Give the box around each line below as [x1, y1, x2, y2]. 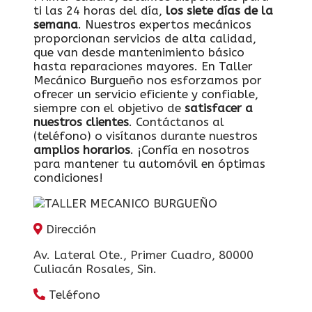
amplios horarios [33, 142, 130, 157]
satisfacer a [185, 100, 253, 115]
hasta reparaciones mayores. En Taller [33, 58, 253, 73]
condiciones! [33, 170, 103, 185]
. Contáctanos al [129, 114, 224, 129]
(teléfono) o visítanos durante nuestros [33, 128, 258, 143]
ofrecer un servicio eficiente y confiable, [33, 86, 258, 101]
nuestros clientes [33, 114, 129, 129]
